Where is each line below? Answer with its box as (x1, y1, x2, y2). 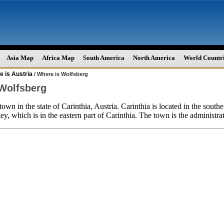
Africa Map (42, 54, 74, 61)
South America (83, 54, 124, 61)
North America (133, 54, 175, 61)
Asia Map (6, 54, 33, 61)
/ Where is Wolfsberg (32, 71, 88, 77)
